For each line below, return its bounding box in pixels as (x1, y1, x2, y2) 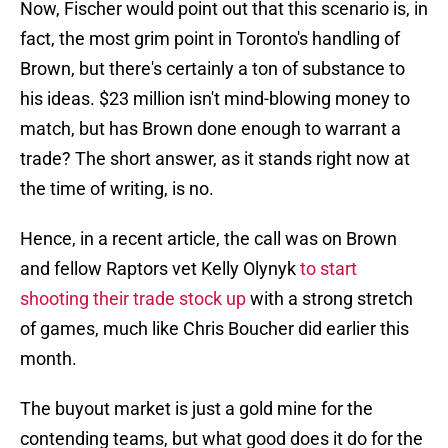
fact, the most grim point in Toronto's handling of (20, 28, 400, 50)
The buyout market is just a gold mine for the (20, 398, 373, 420)
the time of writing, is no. (20, 178, 214, 200)
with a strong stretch (246, 288, 413, 310)
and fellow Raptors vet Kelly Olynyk (20, 258, 300, 280)
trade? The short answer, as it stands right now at (20, 148, 410, 170)
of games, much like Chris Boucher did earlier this (20, 318, 409, 340)
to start (300, 258, 357, 280)
